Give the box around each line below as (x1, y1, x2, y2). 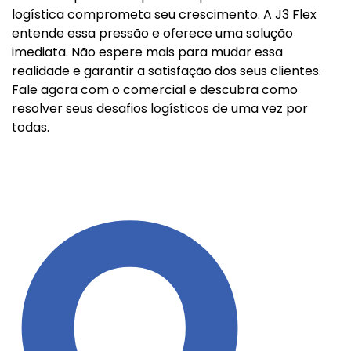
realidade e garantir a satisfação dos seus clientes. (12, 62, 321, 80)
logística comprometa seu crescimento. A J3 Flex (12, 5, 317, 24)
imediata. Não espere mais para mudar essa (12, 43, 283, 61)
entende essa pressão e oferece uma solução (12, 24, 293, 42)
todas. (12, 118, 49, 136)
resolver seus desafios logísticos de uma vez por (12, 100, 308, 118)
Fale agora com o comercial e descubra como (12, 81, 298, 99)
